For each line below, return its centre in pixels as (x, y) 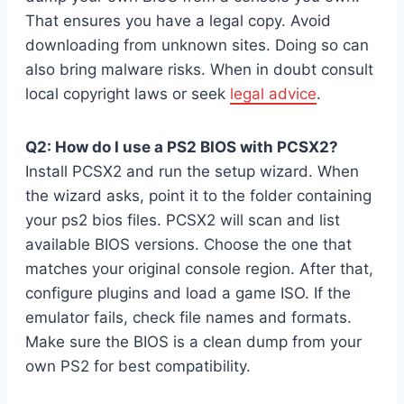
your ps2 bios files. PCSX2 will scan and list (183, 220)
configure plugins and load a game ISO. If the (188, 294)
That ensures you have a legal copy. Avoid (178, 21)
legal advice (273, 94)
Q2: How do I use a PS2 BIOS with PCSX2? (182, 147)
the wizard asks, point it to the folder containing (198, 196)
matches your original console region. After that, (199, 269)
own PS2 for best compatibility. (138, 367)
